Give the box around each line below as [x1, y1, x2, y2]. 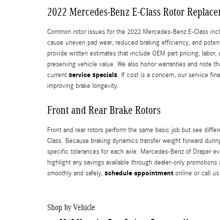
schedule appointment [105, 168, 173, 177]
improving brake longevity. [47, 82, 119, 90]
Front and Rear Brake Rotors [47, 103, 161, 116]
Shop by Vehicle [47, 202, 95, 212]
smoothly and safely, [47, 169, 105, 177]
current [47, 71, 69, 79]
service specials [69, 70, 117, 79]
